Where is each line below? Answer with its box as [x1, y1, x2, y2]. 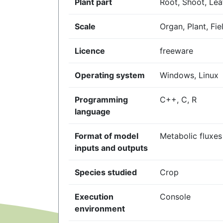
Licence [75, 46, 105, 56]
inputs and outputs [75, 143, 148, 153]
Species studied [75, 167, 137, 177]
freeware [160, 46, 193, 56]
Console [160, 192, 191, 202]
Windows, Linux [160, 70, 219, 80]
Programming [75, 95, 128, 105]
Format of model [75, 131, 138, 141]
